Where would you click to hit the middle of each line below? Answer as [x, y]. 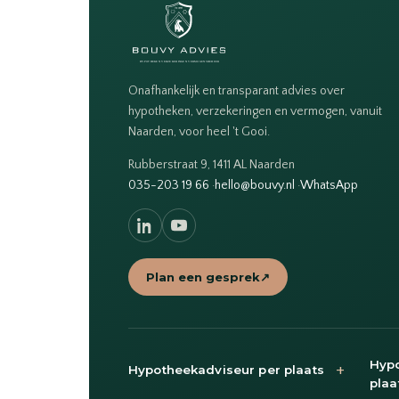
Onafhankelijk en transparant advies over [236, 91]
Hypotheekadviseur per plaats [226, 369]
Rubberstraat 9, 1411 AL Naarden [212, 165]
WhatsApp [329, 186]
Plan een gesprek [203, 277]
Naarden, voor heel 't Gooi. [199, 132]
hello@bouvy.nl [255, 186]
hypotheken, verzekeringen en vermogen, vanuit [255, 112]
